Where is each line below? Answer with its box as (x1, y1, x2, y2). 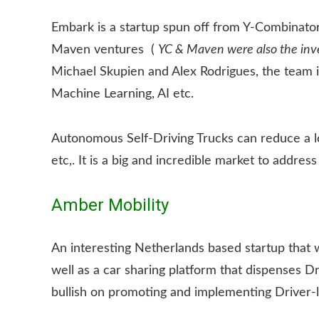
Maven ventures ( (51, 43, 158, 56)
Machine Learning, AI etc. (51, 88, 194, 100)
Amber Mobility (51, 195, 169, 215)
